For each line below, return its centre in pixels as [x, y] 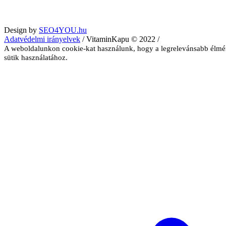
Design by [21, 30]
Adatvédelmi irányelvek [42, 39]
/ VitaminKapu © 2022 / [120, 39]
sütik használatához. [36, 57]
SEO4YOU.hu [63, 30]
